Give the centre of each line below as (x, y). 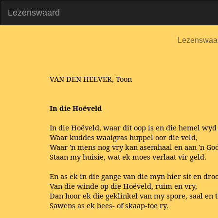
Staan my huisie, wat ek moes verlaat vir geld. (128, 157)
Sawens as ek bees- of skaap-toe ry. (109, 205)
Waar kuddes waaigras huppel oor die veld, (124, 137)
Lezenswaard (34, 13)
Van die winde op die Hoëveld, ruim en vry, (123, 186)
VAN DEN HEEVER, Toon (91, 79)
